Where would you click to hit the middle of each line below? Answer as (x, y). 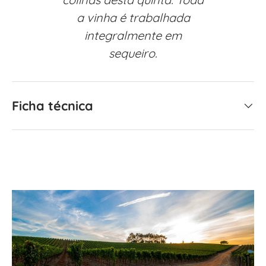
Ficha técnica (53, 105)
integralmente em (133, 35)
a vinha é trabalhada (133, 17)
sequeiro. (133, 53)
